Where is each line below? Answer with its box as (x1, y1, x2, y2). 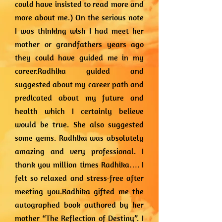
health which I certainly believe (15, 106, 144, 116)
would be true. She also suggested (15, 119, 144, 129)
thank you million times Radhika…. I (15, 160, 144, 169)
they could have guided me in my (15, 53, 144, 62)
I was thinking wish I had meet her (15, 26, 144, 36)
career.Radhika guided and (15, 66, 144, 76)
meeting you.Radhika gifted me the (15, 186, 144, 196)
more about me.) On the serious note (15, 12, 144, 22)
